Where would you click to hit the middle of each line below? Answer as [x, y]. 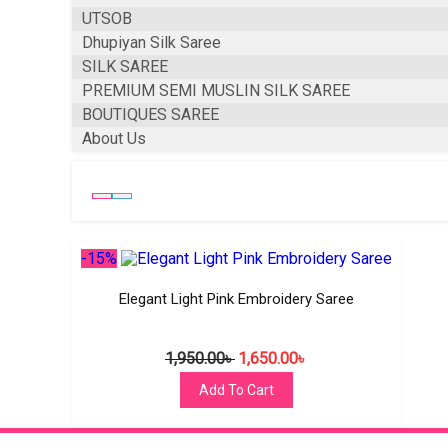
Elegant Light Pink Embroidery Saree [236, 299]
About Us [114, 138]
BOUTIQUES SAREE [150, 114]
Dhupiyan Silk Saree [151, 42]
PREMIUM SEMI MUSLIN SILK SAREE [216, 90]
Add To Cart [236, 389]
